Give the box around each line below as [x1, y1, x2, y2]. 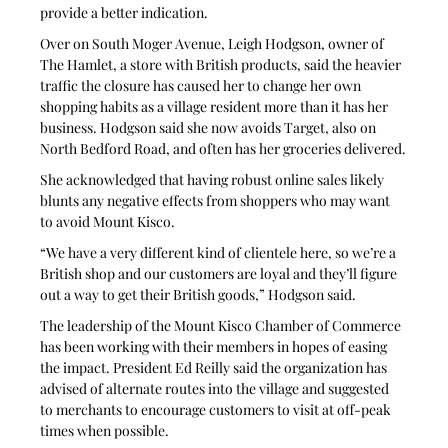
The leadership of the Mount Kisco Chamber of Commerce [40, 315, 405, 335]
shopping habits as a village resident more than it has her [40, 96, 392, 116]
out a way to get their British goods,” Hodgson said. [40, 284, 357, 304]
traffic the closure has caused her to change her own [40, 75, 365, 95]
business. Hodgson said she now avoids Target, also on [40, 117, 380, 137]
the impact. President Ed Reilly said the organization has [40, 357, 391, 377]
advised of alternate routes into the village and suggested [40, 378, 393, 398]
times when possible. [40, 420, 173, 440]
